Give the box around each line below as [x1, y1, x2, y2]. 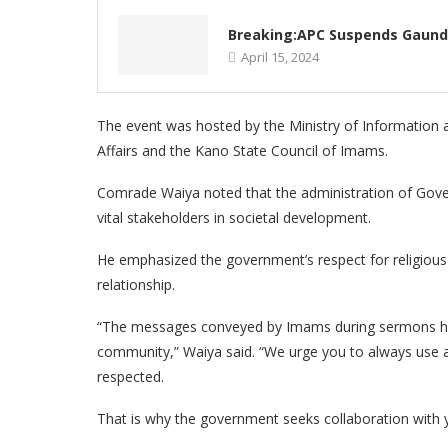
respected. [97, 367, 164, 387]
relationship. [97, 275, 175, 295]
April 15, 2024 [241, 48, 319, 67]
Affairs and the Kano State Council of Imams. [97, 141, 388, 161]
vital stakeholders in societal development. [97, 208, 371, 228]
